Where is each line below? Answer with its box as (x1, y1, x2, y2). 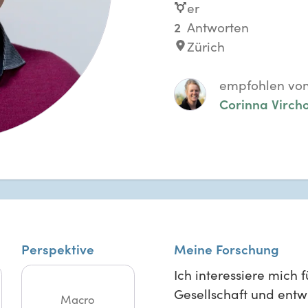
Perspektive (21, 239, 95, 258)
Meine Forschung (173, 239, 279, 258)
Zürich (186, 36, 225, 55)
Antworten (186, 17, 249, 36)
